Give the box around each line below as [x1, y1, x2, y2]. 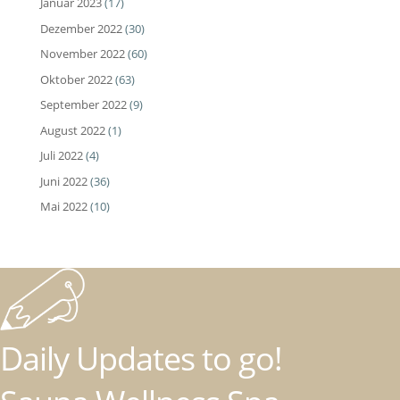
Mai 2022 [39, 198, 87, 215]
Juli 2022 [39, 147, 83, 164]
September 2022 [39, 96, 127, 113]
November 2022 [39, 46, 125, 62]
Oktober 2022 [39, 71, 112, 87]
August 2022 [39, 121, 105, 138]
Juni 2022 [39, 172, 87, 189]
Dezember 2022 [39, 20, 122, 37]
